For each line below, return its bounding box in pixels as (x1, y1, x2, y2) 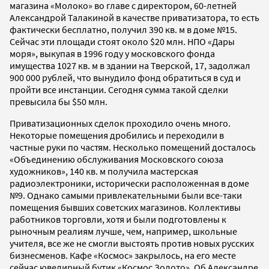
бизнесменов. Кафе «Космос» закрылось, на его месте (10, 249, 236, 261)
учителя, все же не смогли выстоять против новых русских (10, 237, 254, 249)
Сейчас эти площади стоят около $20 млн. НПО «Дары (10, 35, 235, 47)
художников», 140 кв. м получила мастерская (10, 165, 198, 177)
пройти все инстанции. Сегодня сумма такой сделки (10, 83, 228, 95)
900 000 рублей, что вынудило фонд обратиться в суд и (10, 71, 241, 83)
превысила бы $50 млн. (10, 95, 107, 107)
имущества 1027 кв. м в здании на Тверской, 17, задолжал (10, 59, 250, 71)
